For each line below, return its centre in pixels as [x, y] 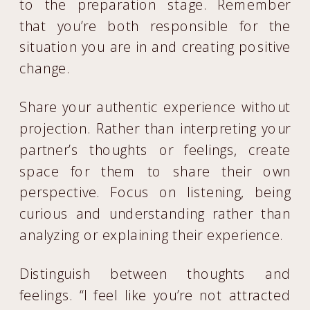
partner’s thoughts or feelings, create [155, 149]
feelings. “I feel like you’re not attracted [155, 295]
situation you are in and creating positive [155, 47]
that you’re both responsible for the [155, 26]
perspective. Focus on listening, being [155, 192]
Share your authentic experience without [155, 107]
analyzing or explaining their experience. [152, 235]
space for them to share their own [155, 171]
